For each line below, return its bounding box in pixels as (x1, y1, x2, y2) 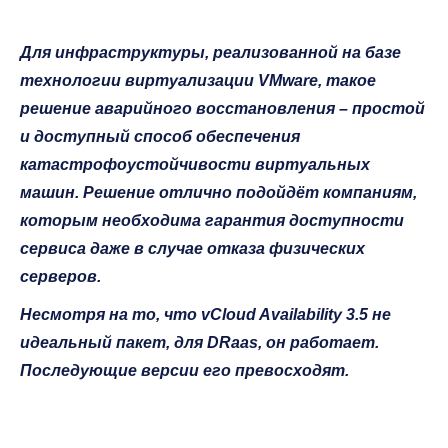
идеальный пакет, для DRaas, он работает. (20, 333, 379, 351)
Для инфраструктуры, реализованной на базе (20, 43, 401, 61)
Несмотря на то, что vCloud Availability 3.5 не (20, 305, 391, 323)
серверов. (20, 267, 101, 285)
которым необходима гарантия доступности (20, 211, 404, 229)
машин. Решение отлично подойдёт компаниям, (20, 183, 417, 201)
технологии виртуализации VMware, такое (20, 71, 376, 89)
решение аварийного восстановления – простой (20, 99, 425, 117)
